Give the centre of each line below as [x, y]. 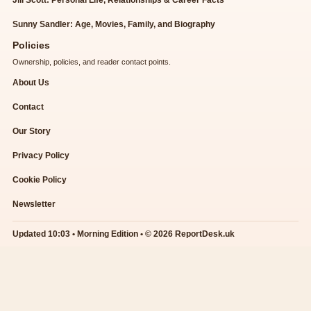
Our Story [32, 132]
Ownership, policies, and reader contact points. [92, 62]
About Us [31, 83]
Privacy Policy [41, 156]
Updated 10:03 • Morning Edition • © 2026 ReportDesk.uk [124, 234]
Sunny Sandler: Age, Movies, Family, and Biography [114, 25]
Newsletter [34, 204]
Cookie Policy [40, 180]
